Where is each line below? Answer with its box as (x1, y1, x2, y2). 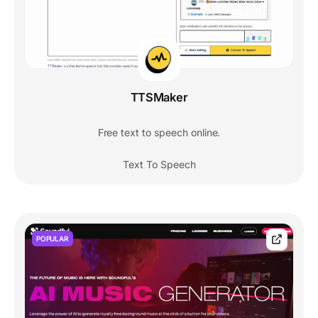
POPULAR (36, 234, 69, 243)
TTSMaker (130, 90, 188, 105)
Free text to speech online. (97, 126, 221, 139)
